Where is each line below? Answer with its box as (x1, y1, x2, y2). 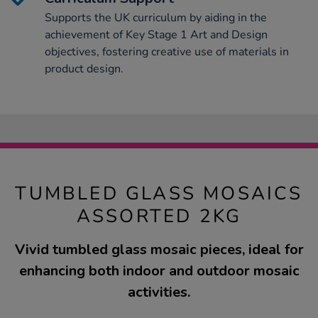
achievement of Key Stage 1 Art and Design (45, 27, 268, 43)
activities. (128, 283, 190, 302)
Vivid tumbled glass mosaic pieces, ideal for (14, 240, 304, 260)
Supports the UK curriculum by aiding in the (45, 10, 267, 26)
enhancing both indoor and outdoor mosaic (18, 261, 300, 281)
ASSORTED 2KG (76, 204, 242, 229)
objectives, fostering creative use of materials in (45, 44, 289, 60)
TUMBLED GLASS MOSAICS (15, 181, 303, 207)
